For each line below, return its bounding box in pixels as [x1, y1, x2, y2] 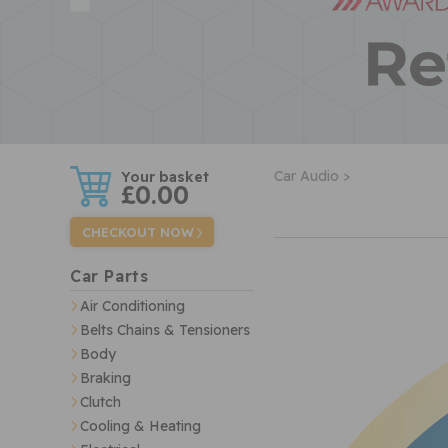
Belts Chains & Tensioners [80, 321, 250, 340]
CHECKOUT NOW [82, 224, 195, 241]
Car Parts [70, 266, 149, 287]
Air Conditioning [80, 297, 185, 316]
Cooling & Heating [80, 417, 201, 436]
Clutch [80, 393, 121, 412]
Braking [80, 369, 131, 388]
